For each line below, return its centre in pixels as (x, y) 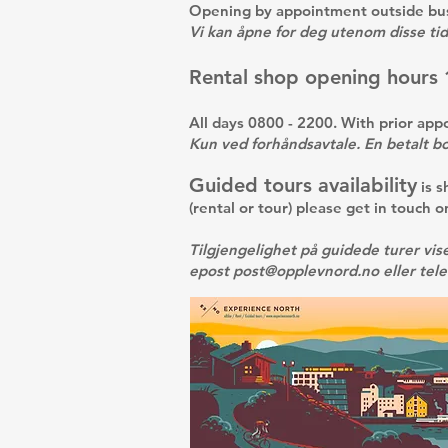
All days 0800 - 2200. (263, 122)
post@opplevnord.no (306, 270)
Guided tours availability (303, 185)
